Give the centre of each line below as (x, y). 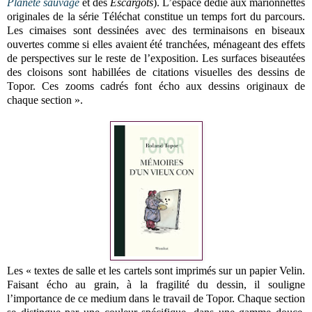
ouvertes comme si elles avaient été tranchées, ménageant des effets (156, 44)
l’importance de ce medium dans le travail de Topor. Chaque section (156, 298)
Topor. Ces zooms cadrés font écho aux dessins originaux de (156, 86)
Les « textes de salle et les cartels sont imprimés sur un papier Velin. (156, 270)
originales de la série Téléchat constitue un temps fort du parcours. (156, 16)
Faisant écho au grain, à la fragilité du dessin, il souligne (156, 284)
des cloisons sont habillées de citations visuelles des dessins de (156, 72)
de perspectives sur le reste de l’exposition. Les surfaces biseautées (156, 58)
